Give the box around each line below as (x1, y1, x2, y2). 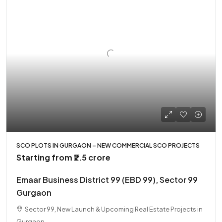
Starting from (16, 152, 74, 163)
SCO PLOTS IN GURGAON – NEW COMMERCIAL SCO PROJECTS (16, 142, 200, 150)
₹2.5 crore (74, 152, 111, 163)
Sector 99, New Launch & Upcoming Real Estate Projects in (25, 205, 203, 214)
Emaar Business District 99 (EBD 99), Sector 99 (16, 174, 198, 185)
